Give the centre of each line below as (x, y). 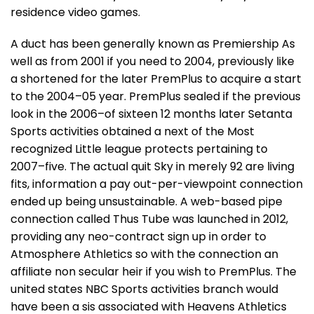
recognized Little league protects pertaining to (139, 149)
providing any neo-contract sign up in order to (138, 236)
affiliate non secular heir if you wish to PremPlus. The (153, 271)
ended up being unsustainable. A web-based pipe (146, 201)
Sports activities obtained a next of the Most (132, 131)
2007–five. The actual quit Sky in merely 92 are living (152, 166)
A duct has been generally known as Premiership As (153, 43)
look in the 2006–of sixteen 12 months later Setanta (151, 114)
